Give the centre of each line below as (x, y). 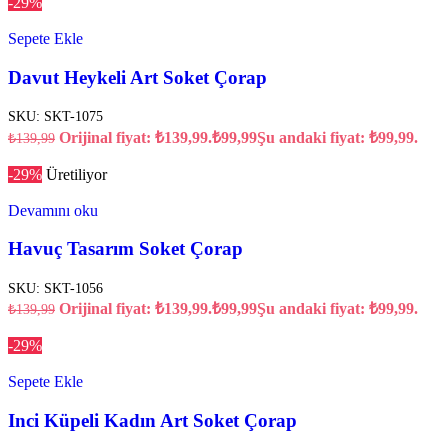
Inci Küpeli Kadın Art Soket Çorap (152, 420)
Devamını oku (53, 210)
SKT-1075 (73, 116)
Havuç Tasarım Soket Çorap (125, 249)
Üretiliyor (76, 174)
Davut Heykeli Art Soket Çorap (137, 77)
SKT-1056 (73, 288)
